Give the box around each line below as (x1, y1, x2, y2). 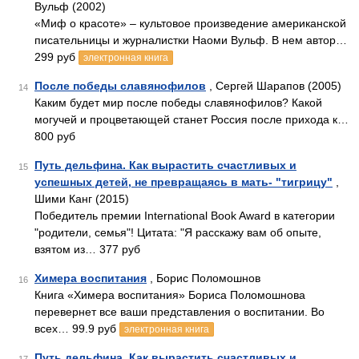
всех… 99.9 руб (34, 322, 119, 335)
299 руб (34, 50, 79, 63)
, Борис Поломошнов (147, 272, 260, 284)
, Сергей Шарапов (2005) (206, 79, 341, 92)
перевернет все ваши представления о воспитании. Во (34, 305, 325, 318)
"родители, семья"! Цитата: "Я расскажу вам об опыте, (34, 226, 321, 239)
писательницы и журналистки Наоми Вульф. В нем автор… (34, 34, 347, 46)
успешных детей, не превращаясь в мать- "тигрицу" (34, 175, 333, 188)
